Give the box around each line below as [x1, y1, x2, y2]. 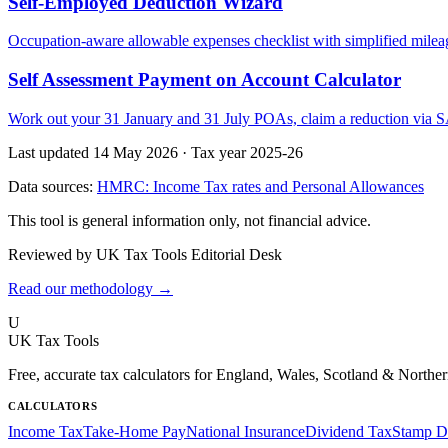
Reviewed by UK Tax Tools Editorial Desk [8, 245, 282, 263]
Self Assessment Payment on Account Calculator [8, 69, 401, 91]
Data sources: [8, 177, 97, 195]
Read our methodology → [8, 279, 173, 297]
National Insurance [186, 422, 305, 440]
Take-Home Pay [83, 422, 186, 440]
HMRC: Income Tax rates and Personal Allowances [97, 177, 424, 195]
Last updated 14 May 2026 [8, 143, 178, 161]
